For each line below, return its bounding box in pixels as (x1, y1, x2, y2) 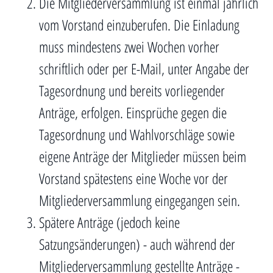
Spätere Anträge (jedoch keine (39, 212, 180, 232)
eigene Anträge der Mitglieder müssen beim (39, 146, 246, 166)
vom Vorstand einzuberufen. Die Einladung (39, 15, 239, 35)
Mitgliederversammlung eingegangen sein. (39, 190, 240, 210)
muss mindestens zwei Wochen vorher (39, 37, 219, 57)
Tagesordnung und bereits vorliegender (39, 80, 225, 101)
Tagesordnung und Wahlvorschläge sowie (39, 124, 235, 144)
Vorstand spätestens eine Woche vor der (39, 168, 228, 188)
